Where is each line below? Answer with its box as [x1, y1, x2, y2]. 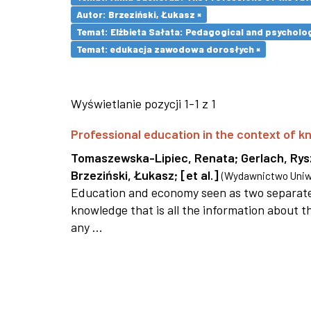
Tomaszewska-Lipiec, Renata [71, 150, 235, 165]
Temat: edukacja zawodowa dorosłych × [76, 43, 260, 55]
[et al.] [180, 167, 219, 183]
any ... [71, 219, 103, 235]
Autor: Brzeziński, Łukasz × [76, 8, 201, 20]
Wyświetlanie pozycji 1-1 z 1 [71, 96, 216, 111]
